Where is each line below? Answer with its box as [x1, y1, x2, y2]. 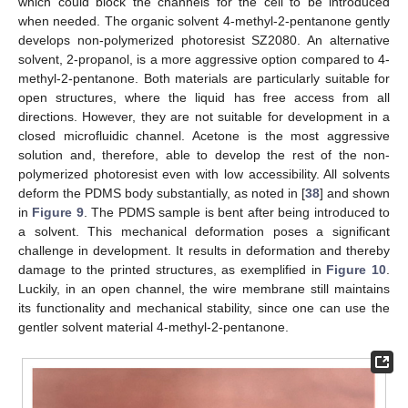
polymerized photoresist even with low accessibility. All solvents [18, 167, 390, 182]
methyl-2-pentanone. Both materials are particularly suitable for [18, 71, 390, 87]
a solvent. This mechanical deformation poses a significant [18, 224, 390, 240]
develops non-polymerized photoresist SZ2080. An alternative [18, 33, 390, 48]
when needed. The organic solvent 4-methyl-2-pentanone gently [18, 14, 390, 29]
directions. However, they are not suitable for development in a [18, 109, 390, 125]
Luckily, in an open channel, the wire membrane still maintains [18, 281, 390, 297]
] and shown [320, 186, 390, 201]
